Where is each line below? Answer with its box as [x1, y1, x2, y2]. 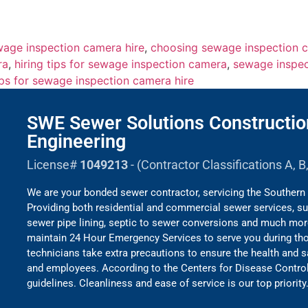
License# [27, 157, 80, 173]
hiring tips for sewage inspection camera [14, 57, 227, 71]
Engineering [27, 131, 126, 153]
